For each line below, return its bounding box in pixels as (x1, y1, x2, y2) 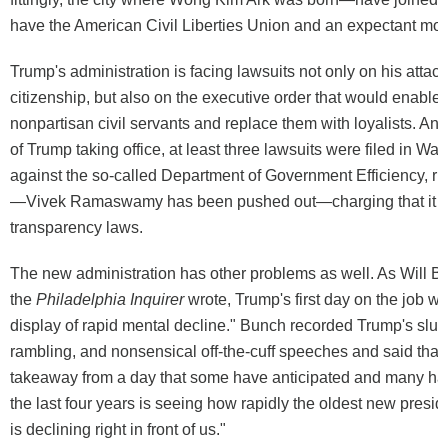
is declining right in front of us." (10, 421, 226, 439)
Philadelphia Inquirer (36, 291, 184, 309)
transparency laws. (10, 219, 143, 237)
